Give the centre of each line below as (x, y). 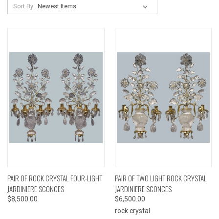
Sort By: (24, 6)
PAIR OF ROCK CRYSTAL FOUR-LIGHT (55, 178)
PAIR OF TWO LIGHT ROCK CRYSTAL (161, 178)
